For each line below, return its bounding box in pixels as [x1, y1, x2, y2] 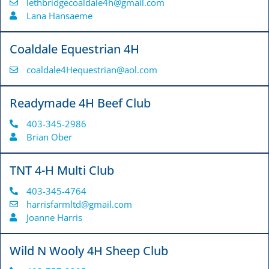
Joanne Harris [26, 211, 82, 224]
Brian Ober [26, 131, 72, 144]
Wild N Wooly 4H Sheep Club [10, 243, 168, 259]
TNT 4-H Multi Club [10, 162, 114, 179]
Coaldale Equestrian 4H [10, 41, 139, 58]
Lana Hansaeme [26, 10, 92, 22]
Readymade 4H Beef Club [10, 95, 151, 112]
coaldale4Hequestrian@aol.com [26, 64, 157, 76]
